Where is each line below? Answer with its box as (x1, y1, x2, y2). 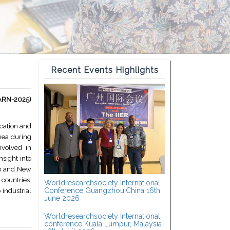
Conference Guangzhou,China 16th (44, 186, 160, 195)
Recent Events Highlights (50, 65, 159, 75)
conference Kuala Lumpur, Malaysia (44, 220, 162, 228)
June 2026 (44, 194, 80, 203)
